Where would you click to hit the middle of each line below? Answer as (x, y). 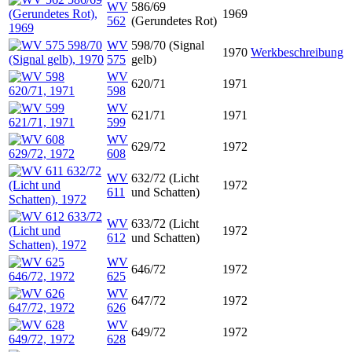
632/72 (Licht (165, 178)
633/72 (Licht (165, 224)
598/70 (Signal (168, 45)
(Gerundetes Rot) (174, 21)
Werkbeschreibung (297, 52)
